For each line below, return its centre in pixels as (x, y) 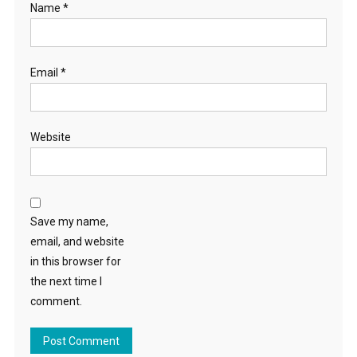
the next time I (66, 281)
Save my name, (69, 221)
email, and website (77, 241)
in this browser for (75, 261)
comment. (56, 301)
